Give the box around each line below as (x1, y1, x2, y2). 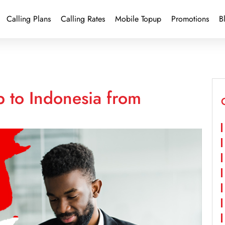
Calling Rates (60, 13, 105, 25)
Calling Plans (6, 13, 51, 25)
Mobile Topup (115, 13, 161, 25)
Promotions (171, 13, 209, 25)
